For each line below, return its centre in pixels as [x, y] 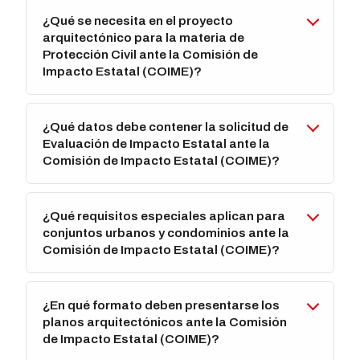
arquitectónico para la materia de [144, 38]
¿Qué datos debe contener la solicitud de [166, 127]
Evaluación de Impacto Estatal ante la [157, 144]
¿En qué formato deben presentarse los [162, 305]
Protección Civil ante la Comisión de [151, 55]
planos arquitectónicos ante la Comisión [165, 322]
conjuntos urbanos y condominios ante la [166, 233]
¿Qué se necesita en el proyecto [138, 21]
